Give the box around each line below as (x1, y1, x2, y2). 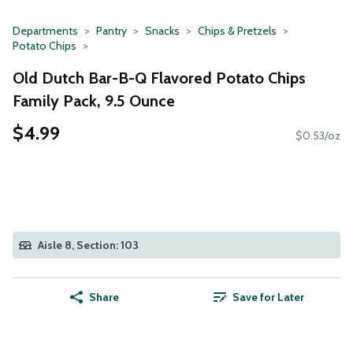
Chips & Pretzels (198, 24, 277, 38)
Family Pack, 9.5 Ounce (13, 91, 175, 110)
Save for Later (232, 290, 304, 305)
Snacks (145, 24, 180, 38)
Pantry (96, 24, 127, 38)
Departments (13, 24, 78, 38)
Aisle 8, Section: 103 (38, 238, 139, 253)
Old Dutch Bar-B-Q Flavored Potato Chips (13, 68, 306, 87)
